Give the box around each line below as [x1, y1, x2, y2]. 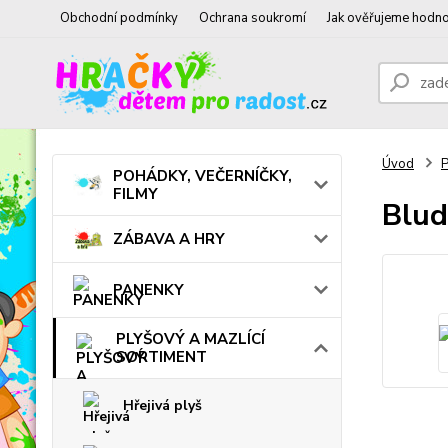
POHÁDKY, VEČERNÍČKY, [113, 166, 292, 186]
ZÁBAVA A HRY [113, 228, 225, 249]
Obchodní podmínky [60, 9, 178, 27]
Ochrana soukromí [199, 9, 306, 27]
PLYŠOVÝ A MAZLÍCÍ [116, 328, 265, 349]
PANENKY [113, 279, 184, 300]
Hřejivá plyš [123, 395, 202, 415]
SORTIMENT [116, 346, 207, 367]
